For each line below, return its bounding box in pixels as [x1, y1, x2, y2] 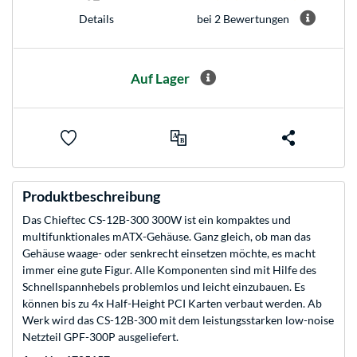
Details [78, 11, 114, 25]
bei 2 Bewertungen [196, 11, 289, 25]
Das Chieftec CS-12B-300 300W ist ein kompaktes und [22, 213, 291, 227]
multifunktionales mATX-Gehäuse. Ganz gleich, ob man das [22, 229, 311, 244]
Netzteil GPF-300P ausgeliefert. [22, 330, 178, 344]
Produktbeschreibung [22, 187, 160, 206]
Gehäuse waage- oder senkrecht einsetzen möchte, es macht [22, 246, 316, 261]
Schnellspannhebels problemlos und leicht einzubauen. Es [22, 280, 305, 294]
